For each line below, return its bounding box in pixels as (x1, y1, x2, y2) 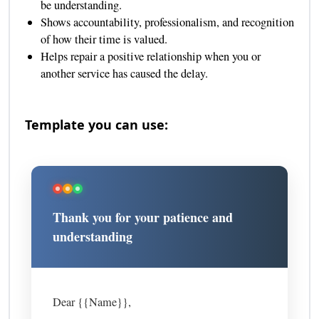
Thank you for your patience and (53, 208, 234, 227)
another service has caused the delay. (40, 66, 208, 82)
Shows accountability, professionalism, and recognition (40, 14, 294, 31)
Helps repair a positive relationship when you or (40, 48, 261, 65)
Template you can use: (24, 116, 168, 134)
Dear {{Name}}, (53, 294, 132, 310)
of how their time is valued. (40, 31, 167, 48)
